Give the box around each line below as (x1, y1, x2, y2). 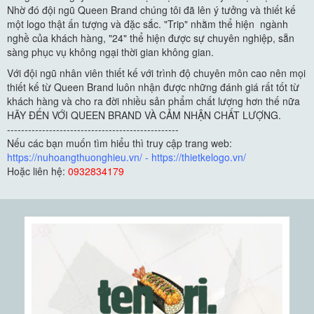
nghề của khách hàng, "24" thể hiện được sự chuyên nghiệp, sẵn (7, 30, 294, 45)
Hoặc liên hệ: (7, 163, 68, 178)
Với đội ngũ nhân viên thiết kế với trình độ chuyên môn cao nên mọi (7, 65, 306, 80)
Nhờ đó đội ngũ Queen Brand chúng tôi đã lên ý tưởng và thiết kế (7, 2, 296, 17)
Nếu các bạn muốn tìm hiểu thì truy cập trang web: (7, 135, 232, 150)
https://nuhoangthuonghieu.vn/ (7, 149, 142, 164)
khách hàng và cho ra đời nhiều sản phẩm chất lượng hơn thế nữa (7, 93, 300, 108)
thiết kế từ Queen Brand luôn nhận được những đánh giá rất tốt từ (7, 79, 299, 94)
